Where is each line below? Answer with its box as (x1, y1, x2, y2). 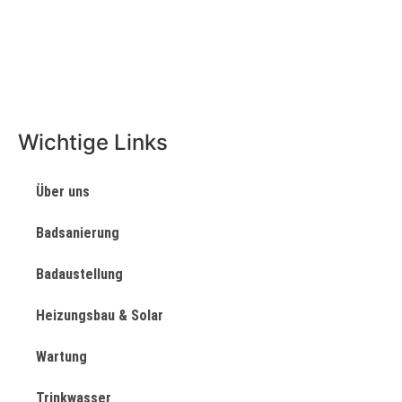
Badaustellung (36, 266, 123, 284)
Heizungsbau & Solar (36, 307, 163, 325)
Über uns (36, 183, 90, 201)
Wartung (36, 348, 87, 366)
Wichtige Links (18, 129, 168, 156)
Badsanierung (36, 224, 119, 242)
